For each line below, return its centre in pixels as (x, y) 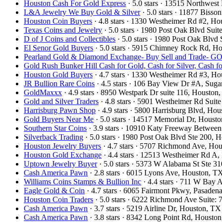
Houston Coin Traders (58, 199)
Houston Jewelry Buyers (62, 146)
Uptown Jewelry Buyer (60, 164)
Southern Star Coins (55, 128)
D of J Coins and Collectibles (70, 39)
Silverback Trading (54, 137)
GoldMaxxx (43, 92)
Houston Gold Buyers (58, 74)
